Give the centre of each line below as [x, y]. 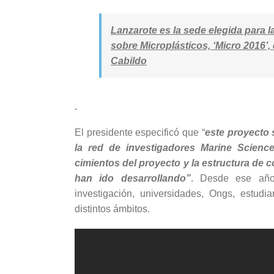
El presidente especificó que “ [140, 132]
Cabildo [129, 61]
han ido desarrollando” [133, 178]
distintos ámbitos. [112, 209]
